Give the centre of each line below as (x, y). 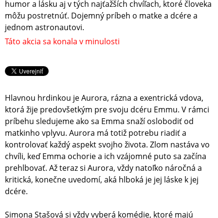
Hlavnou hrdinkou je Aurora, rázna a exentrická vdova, (104, 98)
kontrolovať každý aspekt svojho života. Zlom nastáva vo (107, 145)
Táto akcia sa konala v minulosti (62, 42)
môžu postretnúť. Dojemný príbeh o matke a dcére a (101, 16)
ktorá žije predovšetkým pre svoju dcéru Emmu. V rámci (107, 110)
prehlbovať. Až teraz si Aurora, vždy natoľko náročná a (103, 168)
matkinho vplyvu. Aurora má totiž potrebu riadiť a (96, 133)
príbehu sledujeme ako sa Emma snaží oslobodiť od (99, 121)
